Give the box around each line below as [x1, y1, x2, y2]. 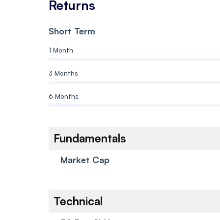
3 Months [49, 69, 78, 77]
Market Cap [60, 154, 110, 165]
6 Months [49, 92, 79, 100]
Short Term [49, 25, 95, 36]
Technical [54, 193, 103, 208]
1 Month [49, 46, 73, 54]
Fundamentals [54, 131, 126, 145]
